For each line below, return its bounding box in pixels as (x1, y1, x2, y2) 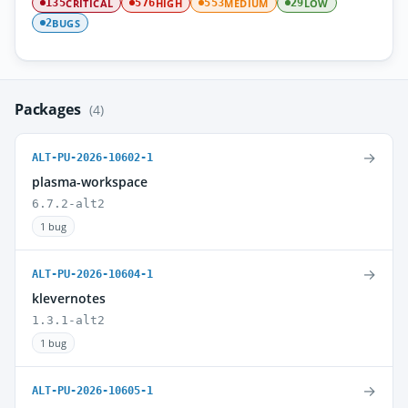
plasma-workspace (32, 173, 148, 190)
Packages (15, 99, 85, 119)
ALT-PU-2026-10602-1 (32, 151, 153, 164)
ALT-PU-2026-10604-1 (32, 268, 153, 280)
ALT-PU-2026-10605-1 (32, 384, 153, 397)
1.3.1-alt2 (32, 313, 105, 327)
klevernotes (32, 290, 106, 307)
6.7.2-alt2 (32, 197, 105, 210)
